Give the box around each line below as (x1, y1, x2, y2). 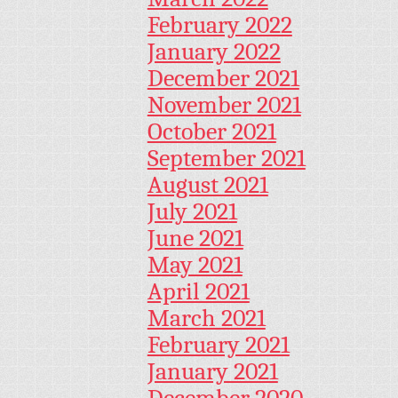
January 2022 (147, 37, 281, 67)
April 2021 (147, 277, 250, 306)
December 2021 (147, 64, 299, 93)
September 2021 (147, 144, 306, 173)
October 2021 (147, 117, 276, 147)
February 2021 (147, 330, 290, 360)
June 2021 (147, 224, 243, 253)
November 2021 (147, 91, 301, 120)
